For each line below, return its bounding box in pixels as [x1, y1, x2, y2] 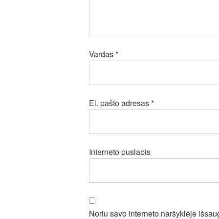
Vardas [89, 48, 115, 60]
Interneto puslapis [89, 146, 151, 157]
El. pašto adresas [89, 97, 151, 109]
